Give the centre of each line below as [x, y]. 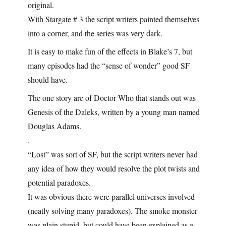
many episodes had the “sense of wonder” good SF [109, 65]
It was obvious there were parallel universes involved [111, 196]
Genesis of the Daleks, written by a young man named [114, 111]
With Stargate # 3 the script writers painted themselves [114, 19]
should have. [48, 79]
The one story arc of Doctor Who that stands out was [112, 97]
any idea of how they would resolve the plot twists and [114, 168]
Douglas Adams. [54, 126]
